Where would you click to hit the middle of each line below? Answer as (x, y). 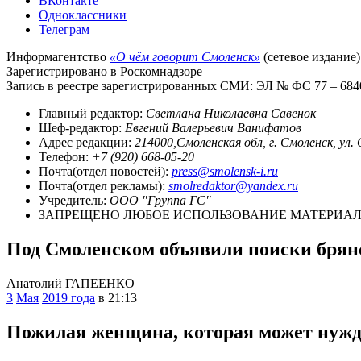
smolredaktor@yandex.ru (233, 185)
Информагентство (58, 56)
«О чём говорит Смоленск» (185, 56)
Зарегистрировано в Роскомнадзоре (104, 71)
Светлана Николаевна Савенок (231, 113)
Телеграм (64, 29)
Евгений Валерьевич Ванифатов (213, 127)
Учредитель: (74, 200)
